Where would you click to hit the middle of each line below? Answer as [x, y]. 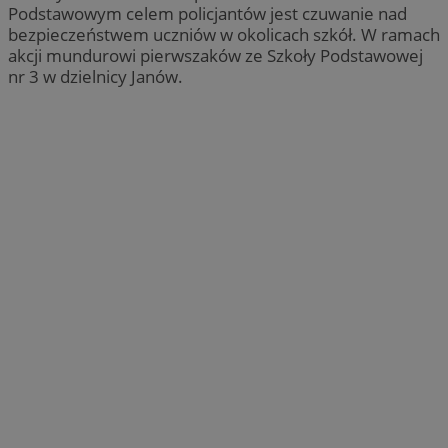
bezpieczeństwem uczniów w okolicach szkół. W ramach [224, 35]
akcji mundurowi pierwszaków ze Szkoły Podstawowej [215, 56]
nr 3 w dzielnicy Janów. [95, 77]
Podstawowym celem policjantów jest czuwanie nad [207, 14]
